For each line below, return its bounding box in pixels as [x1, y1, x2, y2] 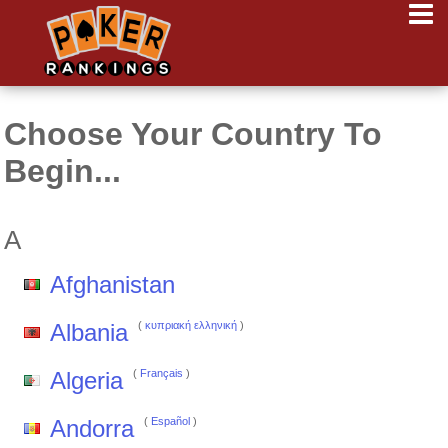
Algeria [50, 367, 123, 394]
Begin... [4, 153, 121, 189]
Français [140, 367, 183, 379]
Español [151, 415, 190, 427]
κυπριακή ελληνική [145, 319, 237, 331]
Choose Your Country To [4, 116, 382, 152]
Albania [50, 319, 128, 346]
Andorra [50, 415, 134, 442]
